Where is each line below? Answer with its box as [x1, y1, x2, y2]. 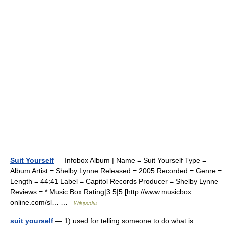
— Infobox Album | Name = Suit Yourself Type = [54, 156, 206, 164]
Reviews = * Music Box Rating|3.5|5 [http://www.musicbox [10, 188, 191, 196]
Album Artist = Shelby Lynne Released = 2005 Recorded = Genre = [10, 167, 222, 175]
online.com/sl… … [10, 198, 74, 206]
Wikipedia [74, 200, 97, 206]
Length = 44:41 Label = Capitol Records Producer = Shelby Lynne [10, 177, 218, 185]
